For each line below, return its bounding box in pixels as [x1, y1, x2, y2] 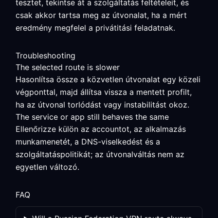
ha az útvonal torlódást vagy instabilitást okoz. [16, 100, 189, 109]
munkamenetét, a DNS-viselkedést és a [16, 137, 160, 146]
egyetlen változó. [16, 162, 79, 172]
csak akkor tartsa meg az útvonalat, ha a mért [16, 10, 187, 20]
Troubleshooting [16, 51, 75, 60]
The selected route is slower [16, 62, 120, 72]
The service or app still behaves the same [16, 112, 169, 122]
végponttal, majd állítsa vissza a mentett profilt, [16, 87, 192, 97]
